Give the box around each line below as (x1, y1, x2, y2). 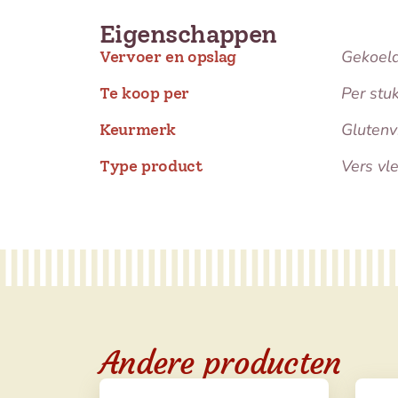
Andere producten (99, 343, 341, 383)
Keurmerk (99, 120, 177, 139)
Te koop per (99, 84, 190, 103)
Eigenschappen (99, 19, 277, 49)
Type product (99, 156, 203, 176)
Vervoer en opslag (99, 47, 236, 67)
